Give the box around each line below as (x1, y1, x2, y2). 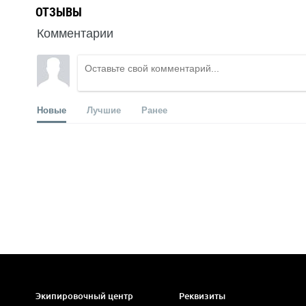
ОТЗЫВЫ (36, 5, 82, 19)
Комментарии (37, 23, 113, 41)
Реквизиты (178, 291, 225, 301)
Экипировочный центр (36, 291, 133, 301)
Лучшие (87, 103, 121, 116)
